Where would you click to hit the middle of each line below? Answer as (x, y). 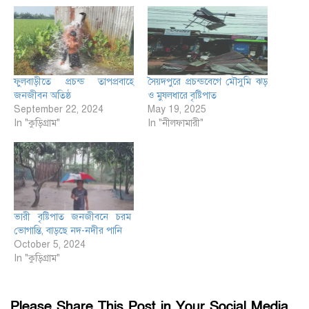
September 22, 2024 (59, 109)
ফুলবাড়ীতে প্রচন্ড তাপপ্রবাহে (74, 81)
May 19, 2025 (177, 109)
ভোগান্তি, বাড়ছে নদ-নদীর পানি (71, 231)
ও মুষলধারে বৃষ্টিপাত (182, 95)
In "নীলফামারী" (176, 123)
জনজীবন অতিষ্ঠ (44, 95)
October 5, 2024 (50, 245)
